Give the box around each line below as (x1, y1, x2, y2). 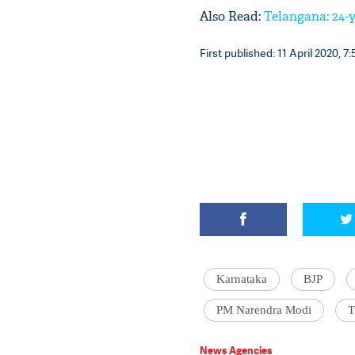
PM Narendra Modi (216, 303, 311, 316)
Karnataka (216, 273, 267, 285)
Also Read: (200, 8, 264, 25)
